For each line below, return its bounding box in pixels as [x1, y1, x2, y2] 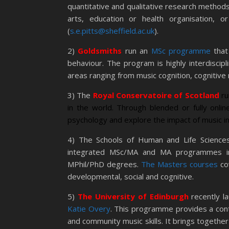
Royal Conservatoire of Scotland [93, 90, 222, 100]
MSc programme [151, 45, 211, 56]
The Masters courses [141, 159, 218, 169]
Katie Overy [67, 203, 110, 214]
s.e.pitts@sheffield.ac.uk [70, 26, 154, 36]
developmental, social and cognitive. [67, 171, 194, 181]
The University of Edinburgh [77, 191, 189, 201]
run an [122, 45, 151, 56]
